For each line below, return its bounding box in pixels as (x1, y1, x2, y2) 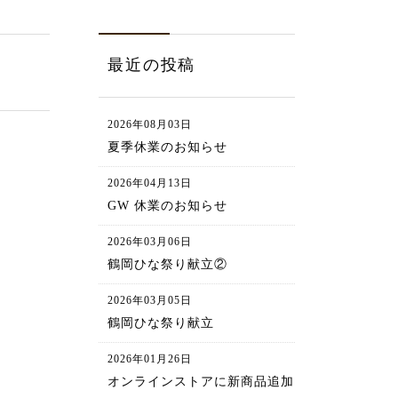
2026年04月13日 (107, 176, 193, 189)
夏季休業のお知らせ (107, 139, 228, 154)
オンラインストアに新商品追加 (107, 374, 295, 388)
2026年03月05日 (107, 293, 193, 306)
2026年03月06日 (107, 235, 193, 248)
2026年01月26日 (107, 352, 193, 365)
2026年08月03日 (107, 117, 193, 131)
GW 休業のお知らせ (107, 198, 228, 212)
